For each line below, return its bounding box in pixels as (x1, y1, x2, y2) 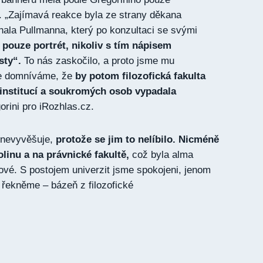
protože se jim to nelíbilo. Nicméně (56, 134, 219, 145)
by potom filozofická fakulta (75, 70, 205, 82)
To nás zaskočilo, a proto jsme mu (21, 55, 174, 66)
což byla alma (129, 149, 193, 160)
